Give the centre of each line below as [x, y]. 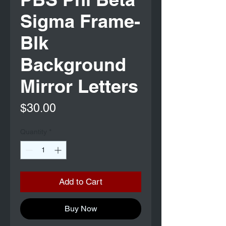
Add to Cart [81, 182]
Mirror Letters [79, 86]
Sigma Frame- [80, 21]
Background [73, 65]
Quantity [34, 132]
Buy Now [81, 209]
